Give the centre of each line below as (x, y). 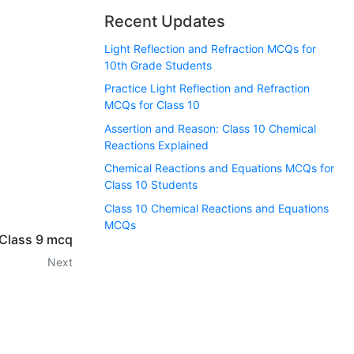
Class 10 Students (151, 185)
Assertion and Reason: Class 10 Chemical (210, 128)
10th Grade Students (158, 65)
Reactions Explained (156, 145)
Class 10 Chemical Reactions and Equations (217, 208)
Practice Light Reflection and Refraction (207, 88)
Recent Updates (165, 21)
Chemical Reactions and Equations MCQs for (219, 168)
